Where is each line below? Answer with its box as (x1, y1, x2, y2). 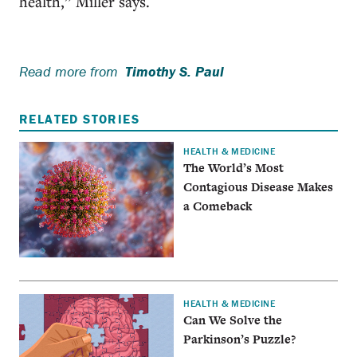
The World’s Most (183, 159, 284, 176)
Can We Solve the (183, 312, 283, 329)
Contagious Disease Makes (183, 178, 334, 195)
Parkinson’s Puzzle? (183, 331, 296, 348)
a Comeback (183, 197, 253, 214)
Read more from (19, 62, 118, 80)
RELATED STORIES (19, 111, 139, 127)
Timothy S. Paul (125, 62, 224, 80)
